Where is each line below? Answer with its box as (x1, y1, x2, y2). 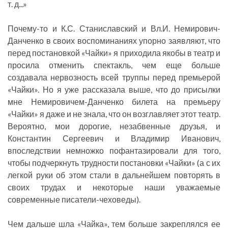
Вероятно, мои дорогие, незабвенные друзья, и (8, 121, 220, 131)
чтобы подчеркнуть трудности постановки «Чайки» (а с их (8, 158, 220, 168)
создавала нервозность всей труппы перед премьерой (8, 72, 220, 82)
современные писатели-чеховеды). (8, 194, 140, 205)
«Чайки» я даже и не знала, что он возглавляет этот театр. (8, 109, 220, 119)
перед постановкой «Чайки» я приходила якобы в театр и (8, 48, 220, 58)
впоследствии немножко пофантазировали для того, (8, 146, 220, 156)
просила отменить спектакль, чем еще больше (8, 60, 220, 70)
